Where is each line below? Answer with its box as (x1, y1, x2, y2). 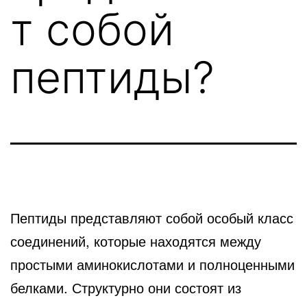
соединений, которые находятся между (10, 230, 261, 251)
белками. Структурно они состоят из (10, 277, 241, 297)
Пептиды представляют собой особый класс (10, 207, 293, 228)
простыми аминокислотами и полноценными (10, 254, 295, 274)
